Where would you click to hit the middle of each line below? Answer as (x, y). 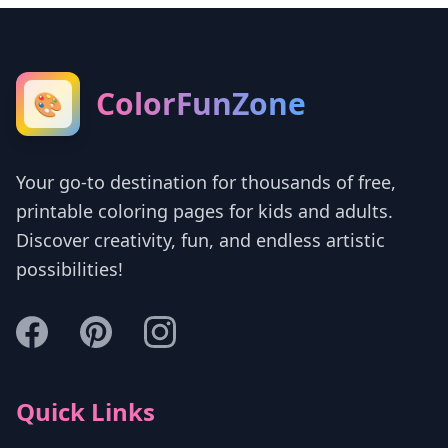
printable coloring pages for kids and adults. (204, 210)
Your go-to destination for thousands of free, (206, 181)
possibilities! (69, 268)
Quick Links (85, 411)
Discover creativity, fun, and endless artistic (200, 239)
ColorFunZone (201, 103)
